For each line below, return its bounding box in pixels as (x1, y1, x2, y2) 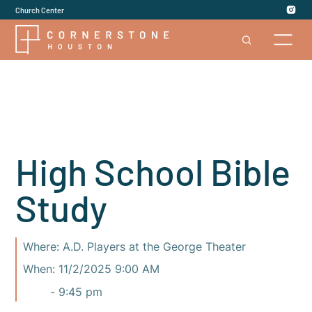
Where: (22, 240, 59, 253)
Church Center (15, 5, 65, 15)
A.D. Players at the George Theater (63, 240, 247, 253)
